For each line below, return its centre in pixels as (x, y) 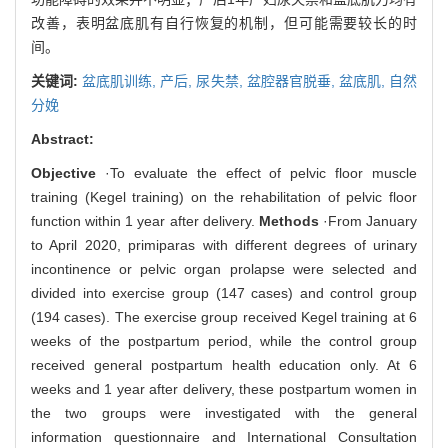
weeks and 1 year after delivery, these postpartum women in (224, 388)
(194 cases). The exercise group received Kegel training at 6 (224, 316)
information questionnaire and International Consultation (224, 436)
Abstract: (62, 138)
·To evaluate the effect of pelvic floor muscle (256, 172)
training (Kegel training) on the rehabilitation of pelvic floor (224, 196)
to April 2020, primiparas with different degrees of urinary (224, 244)
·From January (367, 220)
